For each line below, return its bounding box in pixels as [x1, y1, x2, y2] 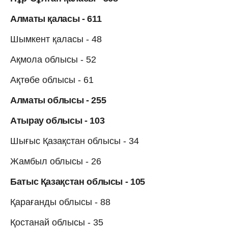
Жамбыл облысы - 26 [10, 156, 101, 166]
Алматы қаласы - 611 [10, 13, 102, 24]
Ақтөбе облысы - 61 [10, 74, 94, 85]
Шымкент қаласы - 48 [10, 34, 102, 44]
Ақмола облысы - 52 [10, 54, 96, 65]
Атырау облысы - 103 [10, 115, 105, 126]
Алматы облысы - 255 [10, 95, 106, 105]
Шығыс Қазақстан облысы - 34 [10, 135, 139, 146]
